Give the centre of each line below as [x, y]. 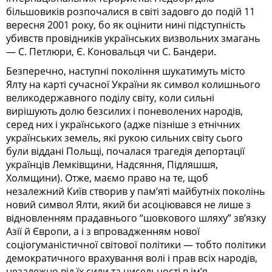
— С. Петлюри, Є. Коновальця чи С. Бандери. [111, 51]
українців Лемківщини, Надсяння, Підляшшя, [112, 164]
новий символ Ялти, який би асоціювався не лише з [128, 204]
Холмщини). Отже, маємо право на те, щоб [107, 178]
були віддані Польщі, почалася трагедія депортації [125, 151]
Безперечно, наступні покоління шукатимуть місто [126, 71]
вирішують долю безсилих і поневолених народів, [124, 111]
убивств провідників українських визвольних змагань [133, 38]
